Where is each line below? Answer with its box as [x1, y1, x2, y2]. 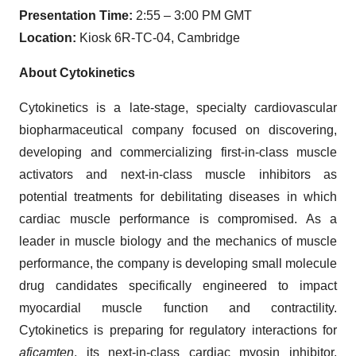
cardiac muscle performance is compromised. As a [19, 212, 337, 226]
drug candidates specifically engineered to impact [19, 279, 337, 292]
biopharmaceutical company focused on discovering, [19, 123, 337, 137]
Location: [19, 31, 79, 44]
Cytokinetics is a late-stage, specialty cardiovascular [19, 101, 337, 114]
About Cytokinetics [19, 66, 135, 79]
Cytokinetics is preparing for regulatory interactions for [19, 323, 337, 337]
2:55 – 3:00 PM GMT [133, 9, 252, 22]
